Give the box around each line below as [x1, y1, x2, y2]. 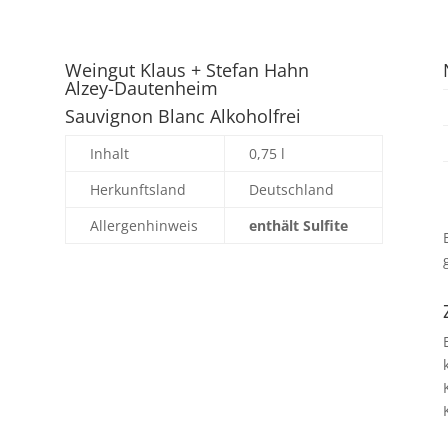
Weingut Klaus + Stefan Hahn [64, 57, 309, 82]
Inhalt [89, 143, 129, 163]
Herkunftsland [89, 179, 186, 199]
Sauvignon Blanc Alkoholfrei [64, 103, 301, 128]
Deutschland [248, 179, 334, 199]
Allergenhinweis [89, 215, 198, 235]
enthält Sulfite [248, 215, 348, 235]
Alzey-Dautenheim [64, 75, 218, 100]
